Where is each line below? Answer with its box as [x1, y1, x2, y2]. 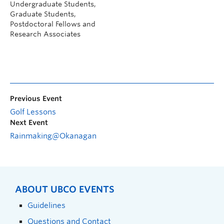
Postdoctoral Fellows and [10, 20, 95, 28]
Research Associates [10, 30, 80, 38]
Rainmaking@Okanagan [10, 131, 96, 141]
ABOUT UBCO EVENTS [15, 184, 114, 195]
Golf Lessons [10, 107, 56, 117]
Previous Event [10, 94, 62, 103]
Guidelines [27, 201, 65, 210]
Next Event [10, 118, 48, 127]
